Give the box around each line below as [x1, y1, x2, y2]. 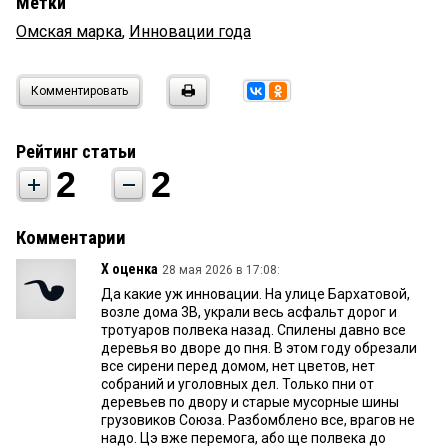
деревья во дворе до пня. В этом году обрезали [101, 340, 417, 357]
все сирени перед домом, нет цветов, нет [101, 358, 375, 375]
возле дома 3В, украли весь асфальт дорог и [101, 304, 397, 321]
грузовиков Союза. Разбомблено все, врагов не [101, 412, 415, 429]
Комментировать [31, 84, 128, 99]
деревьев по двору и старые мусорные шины [101, 394, 399, 411]
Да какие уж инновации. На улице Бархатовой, [101, 286, 410, 303]
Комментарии [16, 227, 126, 250]
